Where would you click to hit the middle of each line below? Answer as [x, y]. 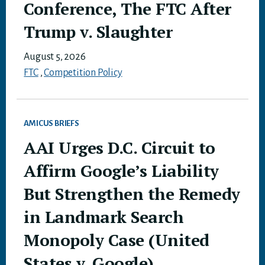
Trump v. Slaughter [98, 32]
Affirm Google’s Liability [121, 171]
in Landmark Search [104, 217]
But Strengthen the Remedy [132, 194]
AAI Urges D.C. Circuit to [119, 148]
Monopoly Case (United [117, 240]
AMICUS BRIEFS [51, 123]
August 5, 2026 [55, 57]
